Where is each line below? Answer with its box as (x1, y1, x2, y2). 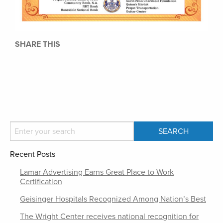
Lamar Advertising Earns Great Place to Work (20, 167, 174, 177)
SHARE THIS (15, 39, 60, 49)
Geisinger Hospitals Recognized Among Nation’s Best (20, 194, 206, 204)
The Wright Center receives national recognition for (20, 212, 199, 222)
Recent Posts (10, 149, 55, 159)
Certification (20, 177, 62, 187)
